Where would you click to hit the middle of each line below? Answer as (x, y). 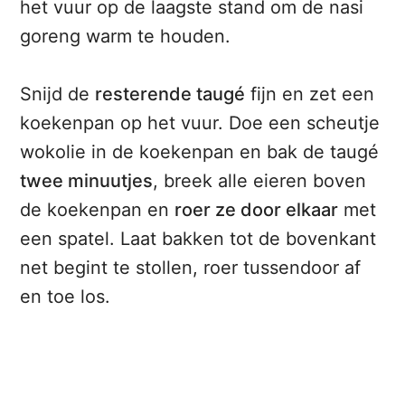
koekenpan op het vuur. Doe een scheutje (200, 123)
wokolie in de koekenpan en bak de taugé (200, 152)
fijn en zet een (310, 94)
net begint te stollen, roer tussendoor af (191, 268)
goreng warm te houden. (126, 37)
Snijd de (58, 94)
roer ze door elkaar (257, 210)
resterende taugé (170, 94)
